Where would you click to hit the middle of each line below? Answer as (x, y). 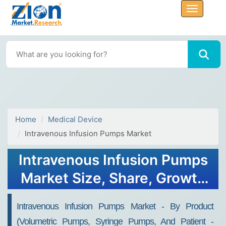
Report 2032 (113, 196)
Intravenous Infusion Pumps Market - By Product (115, 206)
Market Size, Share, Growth (113, 178)
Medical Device (75, 119)
